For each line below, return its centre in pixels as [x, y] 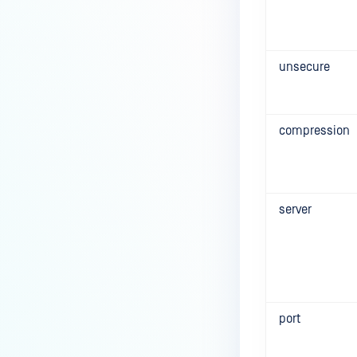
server [295, 210]
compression [314, 131]
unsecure [304, 67]
